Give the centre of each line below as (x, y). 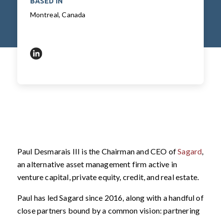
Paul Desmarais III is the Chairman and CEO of (97, 151)
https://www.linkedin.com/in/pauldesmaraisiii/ (115, 59)
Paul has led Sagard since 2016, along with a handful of (110, 197)
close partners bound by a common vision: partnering (109, 210)
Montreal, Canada (58, 15)
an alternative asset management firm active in (97, 164)
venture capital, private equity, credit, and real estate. (108, 177)
